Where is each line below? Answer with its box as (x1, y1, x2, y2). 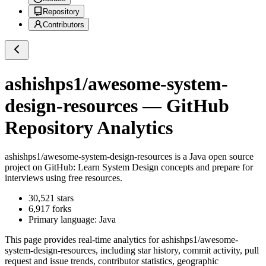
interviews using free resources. (5, 173, 122, 183)
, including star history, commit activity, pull (96, 245, 259, 256)
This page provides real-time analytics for (5, 235, 161, 245)
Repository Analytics (5, 116, 173, 138)
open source (206, 151, 254, 162)
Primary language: (28, 214, 99, 225)
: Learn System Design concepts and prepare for (73, 162, 253, 173)
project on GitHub (5, 162, 73, 173)
